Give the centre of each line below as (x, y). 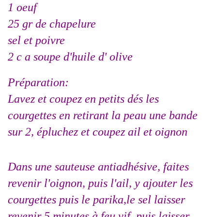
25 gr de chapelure (52, 24)
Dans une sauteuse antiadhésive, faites (98, 167)
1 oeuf (22, 8)
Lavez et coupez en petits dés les (83, 99)
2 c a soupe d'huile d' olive (70, 57)
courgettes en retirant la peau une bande (103, 116)
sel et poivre (36, 40)
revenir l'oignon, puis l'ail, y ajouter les (100, 183)
